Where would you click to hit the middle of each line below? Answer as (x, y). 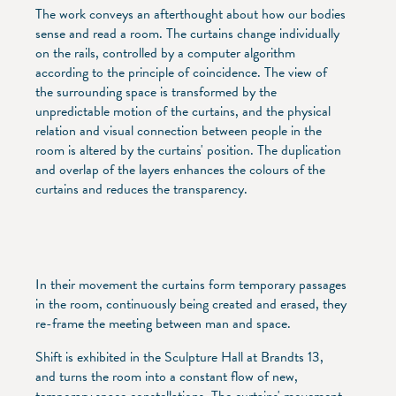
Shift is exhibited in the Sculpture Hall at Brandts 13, (179, 357)
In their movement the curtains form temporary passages (191, 284)
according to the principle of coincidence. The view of (181, 72)
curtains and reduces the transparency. (141, 189)
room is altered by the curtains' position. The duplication (188, 150)
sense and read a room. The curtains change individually (187, 33)
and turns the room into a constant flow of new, (167, 376)
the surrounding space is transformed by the (156, 91)
